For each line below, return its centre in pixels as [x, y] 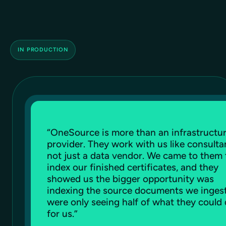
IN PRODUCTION [43, 49]
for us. [61, 213]
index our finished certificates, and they [133, 167]
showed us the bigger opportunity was [130, 179]
